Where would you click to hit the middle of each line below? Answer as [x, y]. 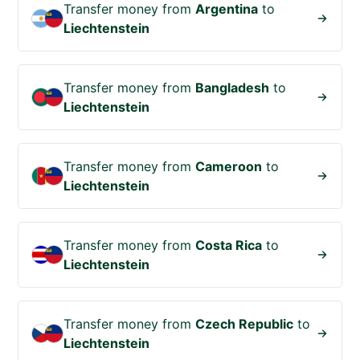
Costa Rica [229, 245]
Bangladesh [233, 88]
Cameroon [229, 167]
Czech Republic [245, 324]
